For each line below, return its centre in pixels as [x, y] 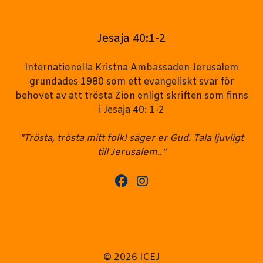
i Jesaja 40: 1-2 [131, 110]
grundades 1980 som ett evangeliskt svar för [131, 82]
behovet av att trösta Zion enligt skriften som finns [131, 96]
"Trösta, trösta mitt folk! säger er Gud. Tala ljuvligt [131, 138]
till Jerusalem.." [131, 152]
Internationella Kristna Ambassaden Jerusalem [131, 68]
